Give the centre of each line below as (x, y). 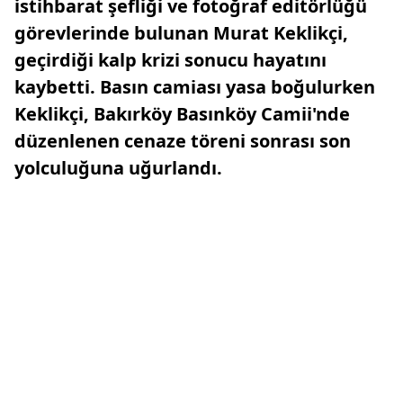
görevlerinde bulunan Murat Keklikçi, (181, 33)
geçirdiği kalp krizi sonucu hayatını (170, 60)
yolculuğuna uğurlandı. (118, 168)
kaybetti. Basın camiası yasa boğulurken (195, 87)
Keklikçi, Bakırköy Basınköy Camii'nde (182, 114)
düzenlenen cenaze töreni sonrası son (183, 141)
